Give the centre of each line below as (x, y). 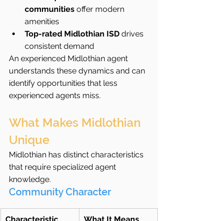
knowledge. (30, 180)
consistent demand (59, 46)
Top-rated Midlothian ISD (72, 34)
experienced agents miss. (55, 96)
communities (50, 9)
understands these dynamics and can (78, 71)
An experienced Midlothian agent (69, 59)
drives (132, 34)
